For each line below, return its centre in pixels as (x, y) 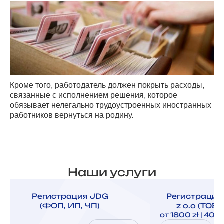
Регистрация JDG (70, 196)
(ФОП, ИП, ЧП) (70, 205)
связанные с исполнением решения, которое (94, 95)
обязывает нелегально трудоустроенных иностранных (111, 105)
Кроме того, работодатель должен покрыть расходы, (107, 85)
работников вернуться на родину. (72, 115)
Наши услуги (112, 172)
